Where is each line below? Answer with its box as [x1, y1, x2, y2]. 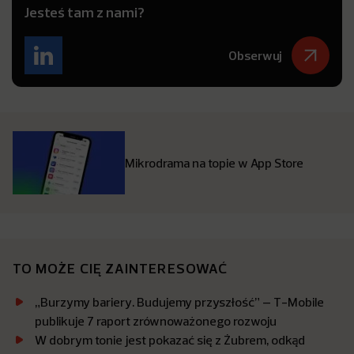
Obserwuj [228, 47, 282, 63]
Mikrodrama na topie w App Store [125, 155, 303, 171]
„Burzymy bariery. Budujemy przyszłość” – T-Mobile [35, 294, 324, 310]
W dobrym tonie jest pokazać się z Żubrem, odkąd [35, 332, 305, 348]
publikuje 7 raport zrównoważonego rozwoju [35, 313, 277, 329]
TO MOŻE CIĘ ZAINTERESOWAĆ [13, 259, 228, 277]
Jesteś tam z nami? [24, 3, 145, 21]
